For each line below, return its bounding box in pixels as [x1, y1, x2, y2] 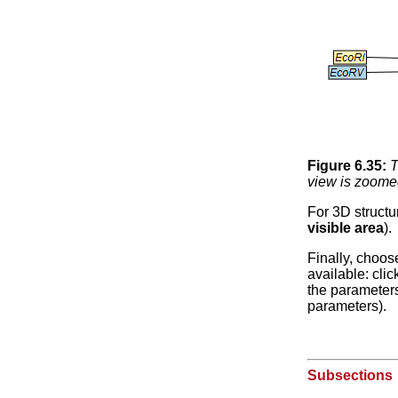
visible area [306, 219, 384, 235]
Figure [306, 157, 354, 173]
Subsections [306, 367, 393, 383]
